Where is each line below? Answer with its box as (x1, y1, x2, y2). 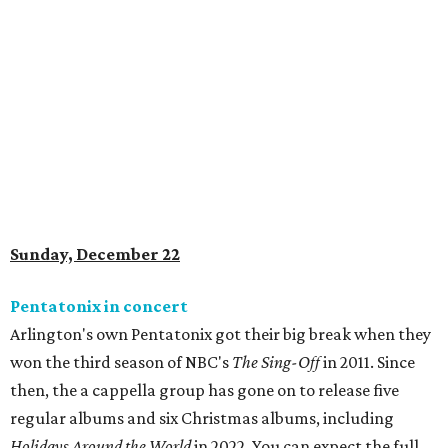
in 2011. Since (320, 352, 415, 373)
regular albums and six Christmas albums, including (10, 408, 394, 429)
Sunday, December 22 (10, 244, 180, 265)
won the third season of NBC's (10, 352, 232, 373)
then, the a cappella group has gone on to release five (10, 380, 399, 401)
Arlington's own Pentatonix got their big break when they (10, 324, 431, 345)
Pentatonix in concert (10, 296, 188, 317)
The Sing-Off (232, 352, 320, 373)
